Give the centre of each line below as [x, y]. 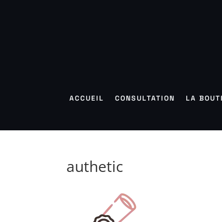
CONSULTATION [145, 98]
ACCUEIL [87, 98]
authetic [95, 166]
